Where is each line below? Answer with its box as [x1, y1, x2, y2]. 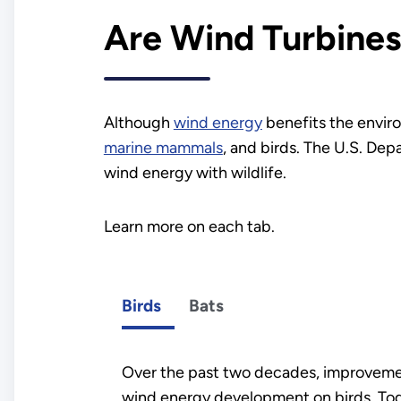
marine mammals [103, 137, 223, 158]
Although [103, 112, 174, 132]
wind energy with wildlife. [103, 162, 286, 183]
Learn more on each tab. [103, 216, 275, 236]
